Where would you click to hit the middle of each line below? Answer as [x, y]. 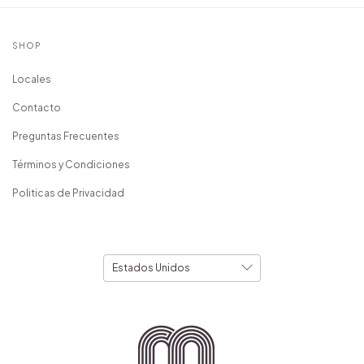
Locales [32, 79]
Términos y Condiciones [71, 164]
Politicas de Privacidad [68, 193]
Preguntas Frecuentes [66, 136]
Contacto [37, 107]
